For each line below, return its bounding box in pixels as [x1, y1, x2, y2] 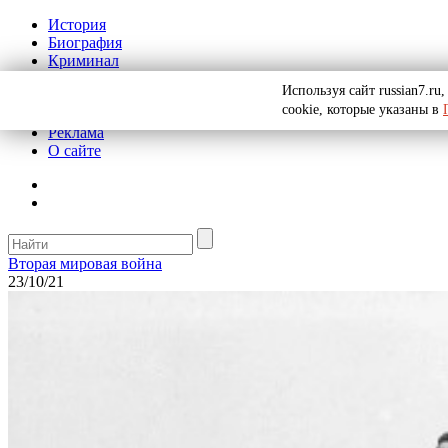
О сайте [48, 142, 101, 159]
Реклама [48, 124, 104, 141]
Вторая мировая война [8, 255, 162, 272]
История [48, 16, 106, 33]
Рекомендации [48, 106, 147, 123]
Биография [48, 34, 122, 51]
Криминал [48, 52, 119, 69]
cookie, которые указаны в [282, 102, 443, 117]
